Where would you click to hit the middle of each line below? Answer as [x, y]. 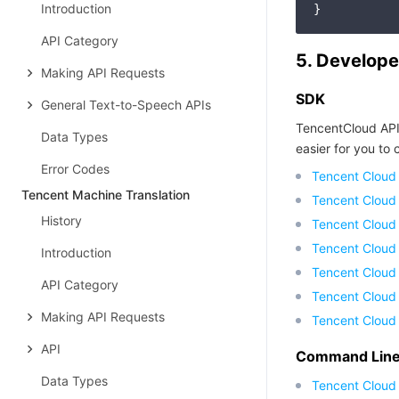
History [61, 220]
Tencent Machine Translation [106, 195]
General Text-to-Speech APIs [126, 105]
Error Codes [75, 169]
